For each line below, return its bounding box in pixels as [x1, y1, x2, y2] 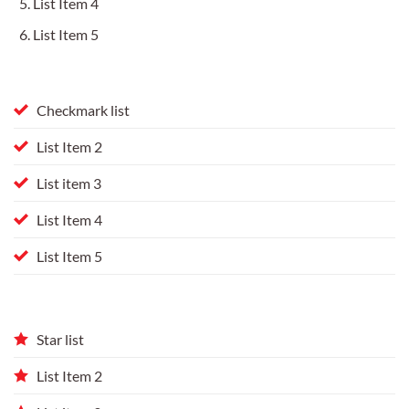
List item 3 [37, 174, 101, 193]
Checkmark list [37, 101, 130, 120]
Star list [37, 330, 84, 349]
